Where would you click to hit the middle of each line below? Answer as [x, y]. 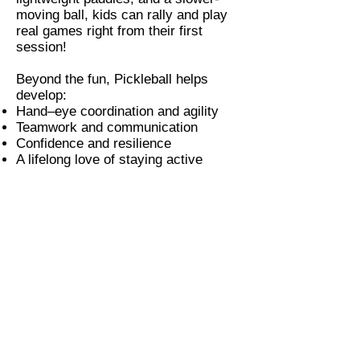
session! [41, 47]
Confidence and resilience [94, 143]
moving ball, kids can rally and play [122, 14]
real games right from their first [109, 31]
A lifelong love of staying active [109, 159]
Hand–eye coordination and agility [117, 111]
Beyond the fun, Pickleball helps [112, 79]
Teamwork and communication [107, 127]
